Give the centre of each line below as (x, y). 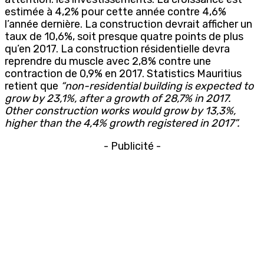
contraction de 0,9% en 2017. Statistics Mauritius (123, 73)
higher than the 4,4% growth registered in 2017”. (122, 123)
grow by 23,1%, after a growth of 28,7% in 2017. (118, 98)
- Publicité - (132, 146)
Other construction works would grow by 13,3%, (120, 110)
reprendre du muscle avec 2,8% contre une (108, 61)
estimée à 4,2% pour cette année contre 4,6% (115, 11)
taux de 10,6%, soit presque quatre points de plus (124, 36)
